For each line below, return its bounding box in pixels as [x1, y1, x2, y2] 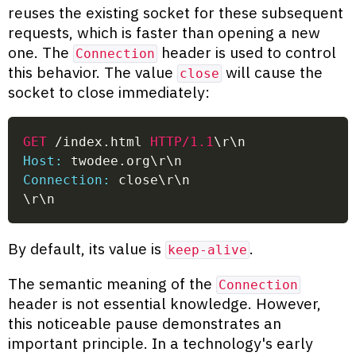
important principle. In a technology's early [8, 333, 313, 354]
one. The [8, 41, 73, 62]
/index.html [55, 133, 143, 149]
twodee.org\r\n [63, 153, 183, 168]
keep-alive [168, 242, 247, 258]
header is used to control [157, 41, 336, 62]
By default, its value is [8, 238, 165, 259]
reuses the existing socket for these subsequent [8, 2, 343, 22]
